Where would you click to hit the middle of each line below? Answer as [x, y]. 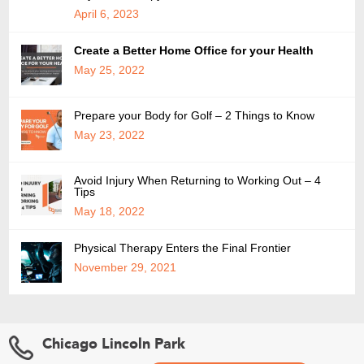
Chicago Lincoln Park [114, 344]
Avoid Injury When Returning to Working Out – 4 [198, 180]
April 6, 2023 [107, 13]
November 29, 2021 [126, 267]
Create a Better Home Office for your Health [196, 50]
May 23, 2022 [110, 134]
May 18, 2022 [110, 211]
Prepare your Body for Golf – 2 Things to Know [195, 115]
